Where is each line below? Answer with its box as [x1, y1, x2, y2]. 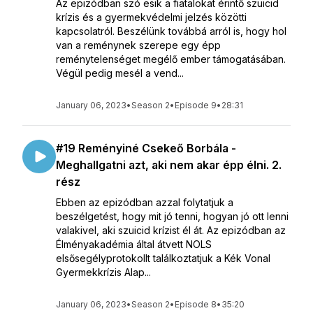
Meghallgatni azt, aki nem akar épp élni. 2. [56, 158, 282, 172]
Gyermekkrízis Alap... [56, 266, 151, 278]
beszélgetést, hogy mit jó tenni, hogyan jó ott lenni [56, 210, 289, 222]
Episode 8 [175, 299, 217, 310]
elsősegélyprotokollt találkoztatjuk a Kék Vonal [56, 252, 270, 264]
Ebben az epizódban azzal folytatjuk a [56, 196, 233, 208]
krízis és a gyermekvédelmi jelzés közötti [56, 11, 247, 23]
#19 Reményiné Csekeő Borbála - [56, 141, 236, 155]
